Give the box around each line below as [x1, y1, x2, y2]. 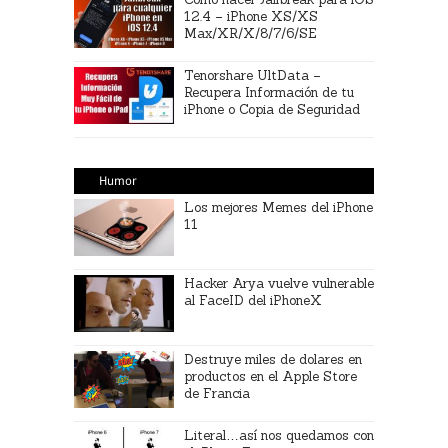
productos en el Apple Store [184, 368, 357, 385]
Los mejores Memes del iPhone [184, 199, 373, 216]
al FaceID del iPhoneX [184, 292, 322, 309]
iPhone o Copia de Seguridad [184, 101, 360, 118]
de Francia [184, 385, 250, 402]
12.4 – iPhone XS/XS [184, 8, 318, 25]
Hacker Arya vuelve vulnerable [184, 275, 374, 292]
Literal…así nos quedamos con [184, 427, 374, 444]
